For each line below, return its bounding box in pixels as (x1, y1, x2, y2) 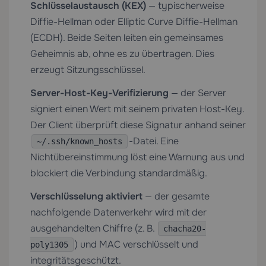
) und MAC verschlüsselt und (75, 238, 198, 251)
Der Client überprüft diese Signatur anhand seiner (30, 119, 246, 131)
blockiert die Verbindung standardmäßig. (30, 167, 207, 179)
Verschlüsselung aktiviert (30, 190, 142, 202)
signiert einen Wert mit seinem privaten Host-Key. (30, 103, 244, 115)
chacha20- (163, 224, 206, 233)
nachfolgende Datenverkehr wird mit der (30, 206, 207, 218)
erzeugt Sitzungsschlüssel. (30, 64, 145, 76)
